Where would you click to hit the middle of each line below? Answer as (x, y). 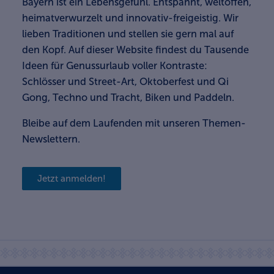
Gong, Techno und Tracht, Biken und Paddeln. (128, 97)
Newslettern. (51, 139)
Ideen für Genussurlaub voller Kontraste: (115, 65)
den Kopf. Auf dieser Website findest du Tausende (135, 50)
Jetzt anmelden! (72, 178)
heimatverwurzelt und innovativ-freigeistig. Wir (130, 18)
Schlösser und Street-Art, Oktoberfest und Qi (125, 81)
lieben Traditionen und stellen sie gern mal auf (128, 34)
